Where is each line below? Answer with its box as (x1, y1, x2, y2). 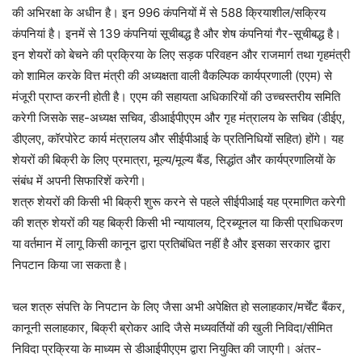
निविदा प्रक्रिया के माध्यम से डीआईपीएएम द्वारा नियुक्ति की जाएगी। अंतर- (12, 341, 322, 357)
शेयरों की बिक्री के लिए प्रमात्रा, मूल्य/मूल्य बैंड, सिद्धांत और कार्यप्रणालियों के (12, 152, 335, 168)
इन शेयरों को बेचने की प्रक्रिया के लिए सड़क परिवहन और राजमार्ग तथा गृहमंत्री (12, 47, 350, 63)
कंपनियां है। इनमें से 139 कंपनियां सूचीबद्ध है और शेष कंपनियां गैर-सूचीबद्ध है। (12, 26, 341, 42)
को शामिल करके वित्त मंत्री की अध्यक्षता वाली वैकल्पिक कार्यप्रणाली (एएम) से (12, 68, 332, 84)
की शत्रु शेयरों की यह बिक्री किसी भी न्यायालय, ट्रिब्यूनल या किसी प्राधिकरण (12, 215, 343, 231)
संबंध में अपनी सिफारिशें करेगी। (12, 173, 146, 189)
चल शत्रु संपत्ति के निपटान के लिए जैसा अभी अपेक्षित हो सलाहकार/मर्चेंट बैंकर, (12, 299, 345, 315)
